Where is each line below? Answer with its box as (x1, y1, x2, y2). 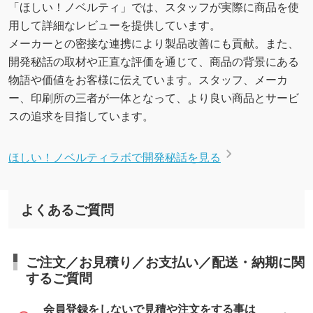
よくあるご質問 (20, 200, 114, 219)
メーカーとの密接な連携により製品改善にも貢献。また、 (8, 34, 299, 50)
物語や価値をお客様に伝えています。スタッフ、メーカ (8, 71, 288, 87)
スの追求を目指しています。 (8, 107, 154, 123)
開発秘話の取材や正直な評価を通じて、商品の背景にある (8, 52, 299, 68)
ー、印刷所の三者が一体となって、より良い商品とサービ (8, 89, 299, 105)
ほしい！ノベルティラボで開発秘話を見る (8, 149, 221, 165)
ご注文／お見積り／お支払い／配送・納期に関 (25, 252, 305, 271)
